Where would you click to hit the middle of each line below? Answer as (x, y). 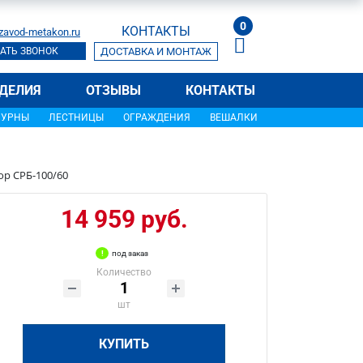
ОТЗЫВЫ (113, 90)
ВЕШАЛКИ (234, 117)
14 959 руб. (124, 219)
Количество (124, 272)
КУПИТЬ (124, 344)
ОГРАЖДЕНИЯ (157, 117)
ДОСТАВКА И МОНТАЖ (156, 51)
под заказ (130, 253)
